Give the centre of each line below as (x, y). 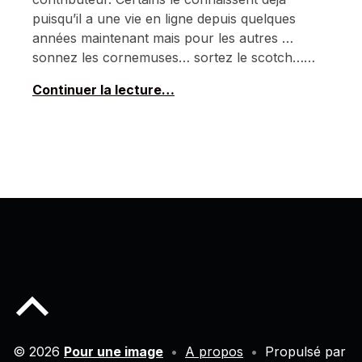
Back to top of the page (66, 289)
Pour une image (114, 352)
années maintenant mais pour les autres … (163, 38)
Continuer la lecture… (103, 89)
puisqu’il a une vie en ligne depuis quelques (164, 18)
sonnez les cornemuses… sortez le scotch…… (174, 57)
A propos (214, 352)
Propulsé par (303, 352)
